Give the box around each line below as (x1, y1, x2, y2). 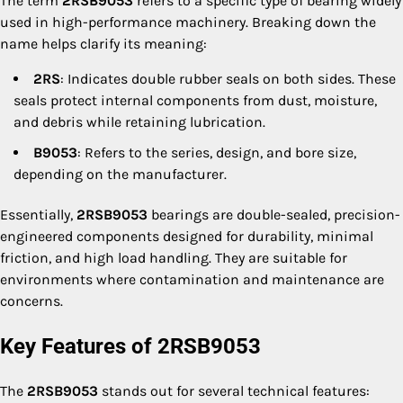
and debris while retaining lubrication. (13, 112, 265, 130)
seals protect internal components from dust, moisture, (13, 91, 377, 109)
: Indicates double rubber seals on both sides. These (60, 69, 396, 87)
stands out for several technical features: (98, 381, 370, 399)
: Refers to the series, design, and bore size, (77, 143, 356, 161)
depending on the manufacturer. (13, 165, 227, 183)
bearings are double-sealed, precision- (148, 205, 400, 223)
